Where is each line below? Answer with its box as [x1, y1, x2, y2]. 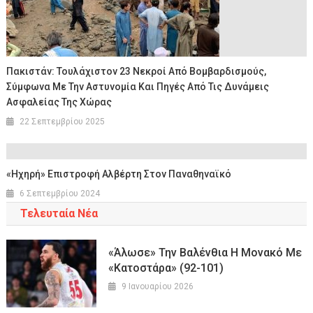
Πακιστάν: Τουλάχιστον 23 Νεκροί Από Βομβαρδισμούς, [6, 66, 267, 78]
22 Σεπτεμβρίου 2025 [20, 117, 105, 127]
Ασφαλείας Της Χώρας [6, 96, 112, 108]
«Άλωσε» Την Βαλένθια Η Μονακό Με [108, 246, 303, 260]
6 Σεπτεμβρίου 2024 [20, 189, 101, 199]
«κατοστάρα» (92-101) [108, 261, 224, 275]
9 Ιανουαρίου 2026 [122, 282, 194, 292]
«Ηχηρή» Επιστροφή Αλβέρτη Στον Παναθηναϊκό [6, 168, 232, 180]
